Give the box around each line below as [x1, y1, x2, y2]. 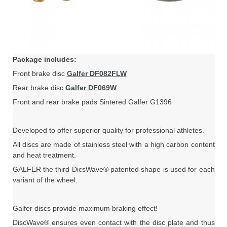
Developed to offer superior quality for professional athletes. [12, 126, 204, 134]
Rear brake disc [12, 84, 65, 92]
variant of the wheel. [12, 176, 78, 184]
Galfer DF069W [65, 84, 117, 92]
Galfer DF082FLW [66, 69, 127, 78]
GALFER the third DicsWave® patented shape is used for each [12, 165, 215, 173]
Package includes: [12, 55, 77, 63]
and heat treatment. [12, 151, 76, 159]
